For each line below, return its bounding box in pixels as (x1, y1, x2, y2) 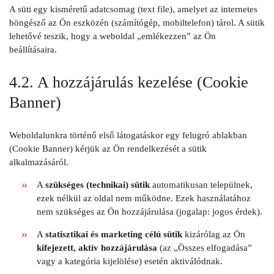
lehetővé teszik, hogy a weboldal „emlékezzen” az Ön (9, 31, 216, 42)
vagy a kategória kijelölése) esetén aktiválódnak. (36, 256, 223, 267)
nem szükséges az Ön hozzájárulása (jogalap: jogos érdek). (36, 207, 262, 217)
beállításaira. (9, 45, 57, 55)
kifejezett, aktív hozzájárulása (36, 243, 157, 253)
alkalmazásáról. (9, 157, 68, 168)
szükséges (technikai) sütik (45, 180, 150, 190)
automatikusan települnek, (149, 180, 253, 190)
